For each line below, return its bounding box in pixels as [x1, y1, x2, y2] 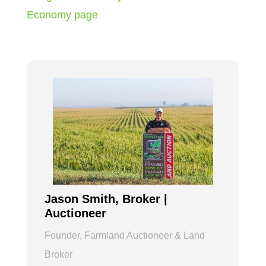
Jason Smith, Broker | [44, 192, 167, 205]
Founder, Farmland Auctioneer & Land [44, 230, 205, 240]
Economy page [26, 8, 98, 21]
